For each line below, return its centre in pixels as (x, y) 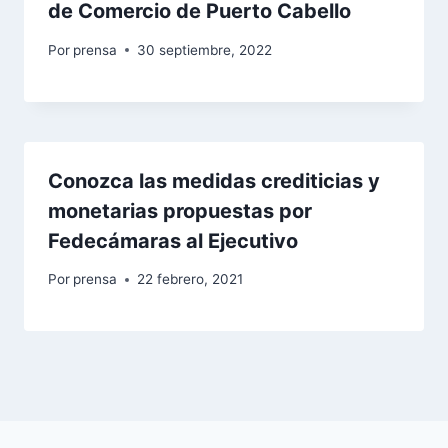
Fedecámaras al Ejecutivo (173, 240)
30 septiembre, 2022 (205, 49)
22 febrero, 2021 (190, 279)
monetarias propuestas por (180, 210)
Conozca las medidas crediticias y (214, 180)
